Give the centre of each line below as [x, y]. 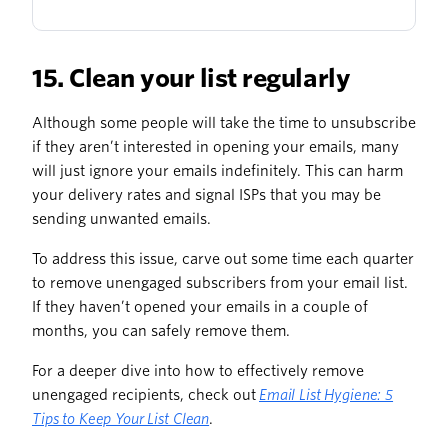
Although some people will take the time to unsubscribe [224, 123]
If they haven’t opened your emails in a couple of [200, 307]
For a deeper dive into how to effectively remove [198, 371]
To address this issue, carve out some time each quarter [223, 259]
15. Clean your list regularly [191, 79]
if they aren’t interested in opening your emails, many [215, 147]
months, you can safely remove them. [161, 331]
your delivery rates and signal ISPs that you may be [206, 195]
